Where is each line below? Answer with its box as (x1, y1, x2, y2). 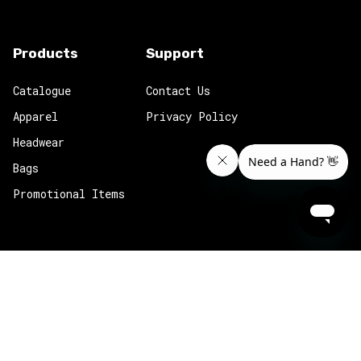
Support (146, 45, 204, 61)
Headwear (13, 135, 64, 150)
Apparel (13, 109, 58, 124)
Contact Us (146, 83, 210, 98)
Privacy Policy (146, 109, 238, 124)
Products (13, 45, 78, 61)
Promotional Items (13, 186, 125, 201)
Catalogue (13, 83, 71, 98)
